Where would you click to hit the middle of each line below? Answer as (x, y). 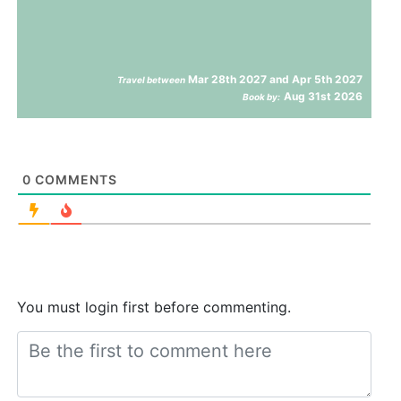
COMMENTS (75, 179)
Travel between (152, 79)
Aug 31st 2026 (324, 96)
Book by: (262, 96)
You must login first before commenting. (154, 307)
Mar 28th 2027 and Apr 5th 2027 (274, 79)
